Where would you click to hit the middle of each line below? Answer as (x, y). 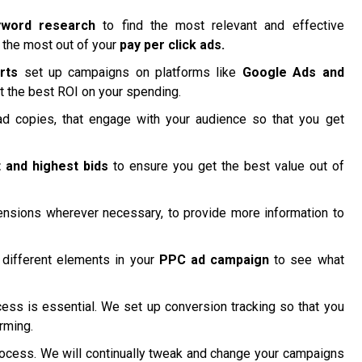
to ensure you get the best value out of (226, 166)
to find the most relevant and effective (220, 26)
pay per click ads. (172, 45)
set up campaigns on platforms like (130, 73)
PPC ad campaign (214, 260)
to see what (307, 260)
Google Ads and (293, 73)
